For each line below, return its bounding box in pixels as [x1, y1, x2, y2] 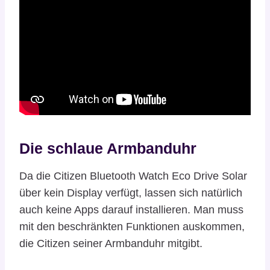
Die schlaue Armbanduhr [19, 140, 196, 157]
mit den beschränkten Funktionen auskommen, [19, 220, 245, 233]
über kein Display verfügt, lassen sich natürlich [19, 186, 242, 199]
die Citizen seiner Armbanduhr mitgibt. [19, 237, 202, 250]
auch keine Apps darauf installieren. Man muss [19, 203, 243, 216]
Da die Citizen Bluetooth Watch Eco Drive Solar [19, 169, 247, 182]
